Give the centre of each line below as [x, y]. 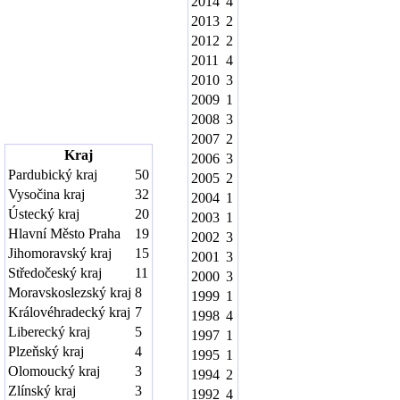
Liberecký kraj [49, 332]
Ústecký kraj [44, 214]
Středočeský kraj [55, 273]
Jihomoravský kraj [60, 253]
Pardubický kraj [53, 175]
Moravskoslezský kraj [70, 292]
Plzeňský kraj [46, 351]
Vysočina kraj [46, 194]
